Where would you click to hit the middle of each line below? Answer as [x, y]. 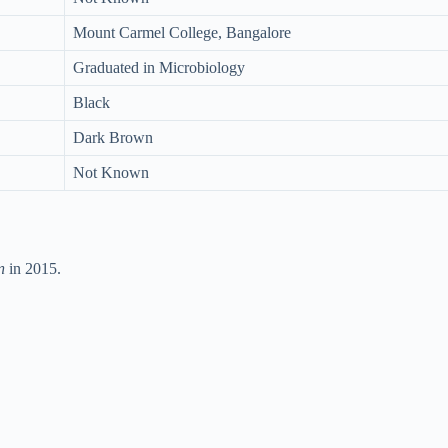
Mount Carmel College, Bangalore [182, 32]
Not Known [111, 172]
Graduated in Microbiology [159, 67]
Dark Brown [113, 137]
